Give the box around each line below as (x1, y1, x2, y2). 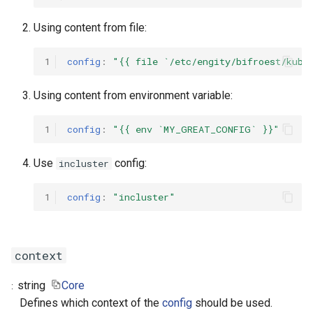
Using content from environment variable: (34, 89, 233, 102)
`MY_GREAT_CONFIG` (158, 122, 256, 136)
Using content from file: (34, 21, 147, 34)
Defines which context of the (20, 296, 162, 310)
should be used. (192, 296, 272, 310)
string (17, 279, 49, 292)
